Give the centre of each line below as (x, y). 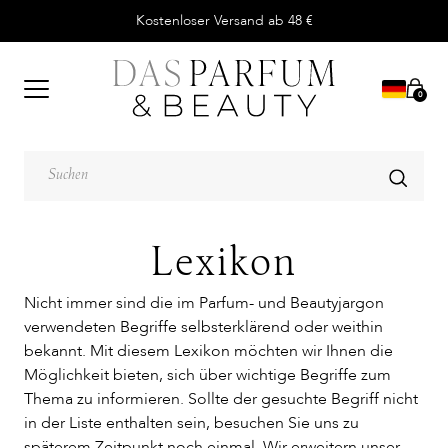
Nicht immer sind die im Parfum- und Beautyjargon (204, 303)
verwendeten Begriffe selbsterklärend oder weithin (203, 327)
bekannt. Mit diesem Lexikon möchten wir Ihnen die (208, 351)
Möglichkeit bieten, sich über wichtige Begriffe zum (207, 375)
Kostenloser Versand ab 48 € (224, 20)
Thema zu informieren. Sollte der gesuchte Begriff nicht (221, 399)
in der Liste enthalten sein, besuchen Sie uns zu (191, 423)
